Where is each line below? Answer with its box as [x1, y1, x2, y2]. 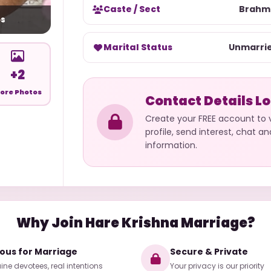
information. [145, 139, 197, 151]
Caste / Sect [103, 3, 160, 15]
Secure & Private [170, 245, 248, 258]
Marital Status [103, 41, 172, 53]
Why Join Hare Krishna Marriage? [16, 214, 255, 232]
